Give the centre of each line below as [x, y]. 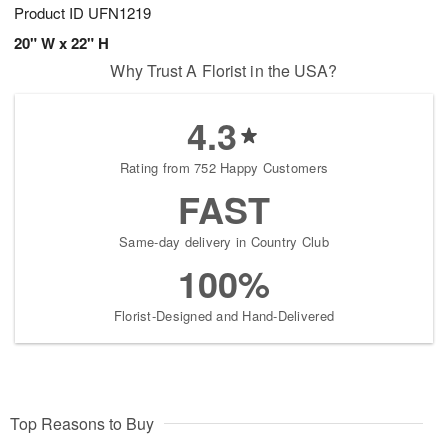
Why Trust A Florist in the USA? [224, 71]
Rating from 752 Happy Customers [224, 168]
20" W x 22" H [61, 43]
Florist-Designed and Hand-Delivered [224, 316]
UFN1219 [119, 13]
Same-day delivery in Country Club [224, 242]
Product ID [51, 13]
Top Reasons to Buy [82, 424]
